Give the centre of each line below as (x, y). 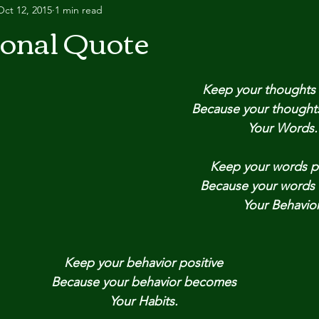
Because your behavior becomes (143, 282)
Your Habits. (143, 301)
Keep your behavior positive (143, 263)
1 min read (79, 10)
